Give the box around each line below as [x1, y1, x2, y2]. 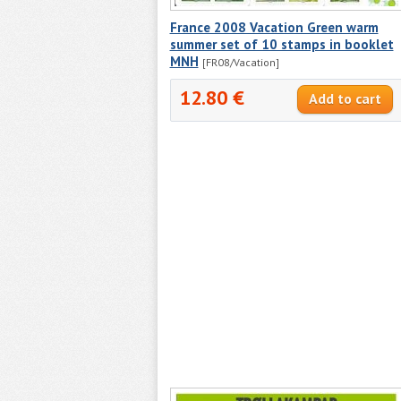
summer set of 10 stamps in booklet [169, 35, 394, 53]
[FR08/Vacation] [201, 55, 279, 69]
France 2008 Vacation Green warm [169, 18, 379, 36]
